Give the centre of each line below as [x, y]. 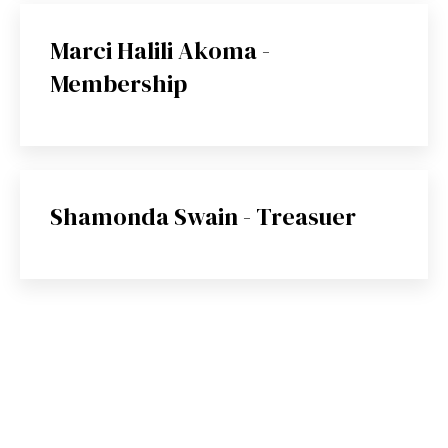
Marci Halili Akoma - [160, 51]
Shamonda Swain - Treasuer [203, 217]
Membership [118, 84]
